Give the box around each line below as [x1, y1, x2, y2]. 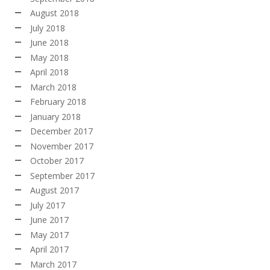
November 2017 [30, 140, 93, 152]
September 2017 [30, 169, 95, 181]
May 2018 [30, 51, 69, 63]
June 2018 [30, 37, 69, 49]
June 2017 [30, 214, 69, 226]
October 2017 [30, 155, 84, 167]
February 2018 [30, 96, 86, 108]
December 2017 [30, 125, 93, 137]
